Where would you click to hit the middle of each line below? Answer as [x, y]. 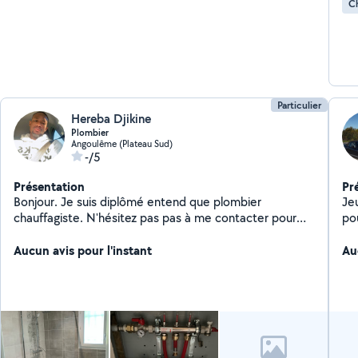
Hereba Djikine [111, 119]
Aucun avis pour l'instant [83, 250]
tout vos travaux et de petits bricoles [114, 234]
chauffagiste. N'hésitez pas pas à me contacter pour [155, 218]
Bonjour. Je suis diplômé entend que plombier [138, 202]
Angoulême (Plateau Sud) [122, 143]
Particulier [299, 105]
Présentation [50, 186]
